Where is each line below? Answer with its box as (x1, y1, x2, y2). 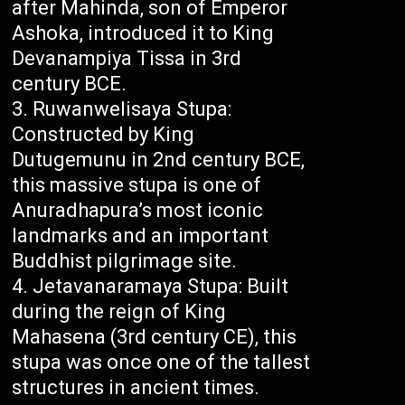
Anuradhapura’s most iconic (12, 199, 264, 222)
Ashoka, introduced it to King (12, 22, 275, 45)
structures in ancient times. (12, 376, 260, 400)
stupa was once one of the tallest (12, 351, 311, 374)
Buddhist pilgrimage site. (12, 250, 238, 273)
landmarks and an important (12, 224, 269, 248)
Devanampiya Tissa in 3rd (12, 47, 242, 71)
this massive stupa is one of (12, 174, 262, 197)
